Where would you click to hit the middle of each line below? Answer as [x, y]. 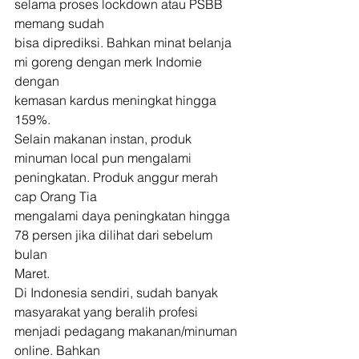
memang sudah [59, 23]
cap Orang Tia [56, 196]
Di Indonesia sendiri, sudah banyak [116, 292]
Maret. [34, 273]
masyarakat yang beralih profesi [108, 312]
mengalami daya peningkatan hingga [124, 216]
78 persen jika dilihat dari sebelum [115, 235]
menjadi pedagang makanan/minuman [127, 331]
